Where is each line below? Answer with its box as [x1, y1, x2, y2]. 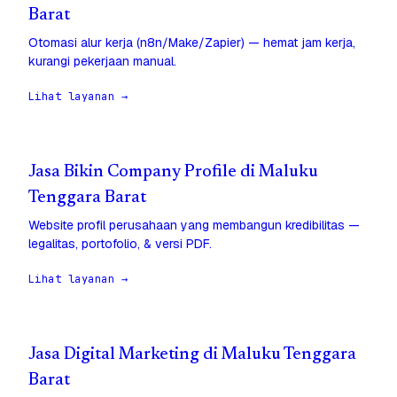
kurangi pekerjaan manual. [28, 53, 176, 70]
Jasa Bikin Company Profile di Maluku [28, 164, 318, 182]
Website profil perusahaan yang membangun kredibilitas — [28, 217, 360, 234]
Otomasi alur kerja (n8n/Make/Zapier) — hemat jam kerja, [28, 35, 355, 51]
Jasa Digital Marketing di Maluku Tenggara [28, 346, 356, 364]
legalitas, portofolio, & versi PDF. [28, 236, 212, 253]
